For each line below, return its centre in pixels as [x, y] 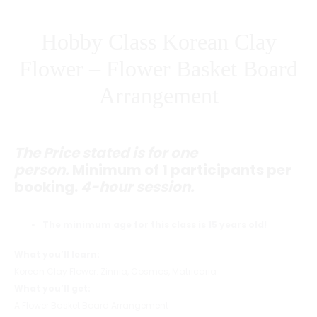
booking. [47, 187]
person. [43, 170]
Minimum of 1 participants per [182, 170]
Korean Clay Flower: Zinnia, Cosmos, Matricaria [115, 271]
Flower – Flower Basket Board [158, 69]
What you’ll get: [52, 288]
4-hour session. [138, 187]
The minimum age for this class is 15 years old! [155, 225]
